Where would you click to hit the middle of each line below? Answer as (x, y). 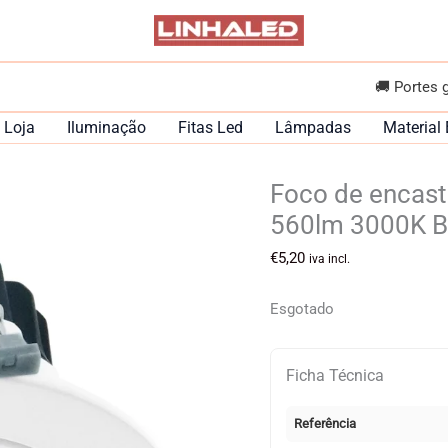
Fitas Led (210, 127)
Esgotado (302, 309)
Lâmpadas (313, 127)
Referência (325, 423)
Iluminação (106, 127)
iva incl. (330, 259)
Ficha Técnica (335, 375)
